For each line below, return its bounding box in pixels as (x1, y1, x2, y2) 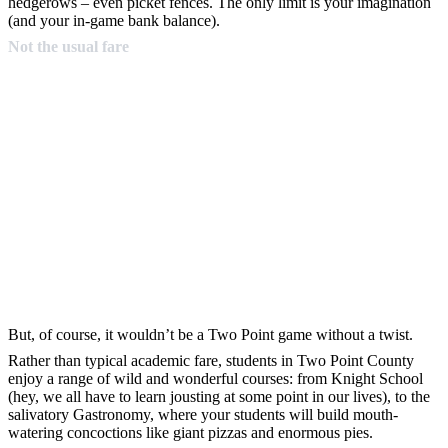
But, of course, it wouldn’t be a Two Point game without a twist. (8, 326, 413, 344)
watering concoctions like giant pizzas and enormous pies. (8, 424, 373, 442)
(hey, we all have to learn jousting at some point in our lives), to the (8, 388, 430, 406)
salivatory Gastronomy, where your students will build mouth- (8, 406, 398, 424)
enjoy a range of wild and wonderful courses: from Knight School (8, 370, 423, 388)
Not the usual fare (8, 38, 129, 56)
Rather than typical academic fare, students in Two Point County (8, 352, 414, 370)
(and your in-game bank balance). (8, 12, 220, 30)
